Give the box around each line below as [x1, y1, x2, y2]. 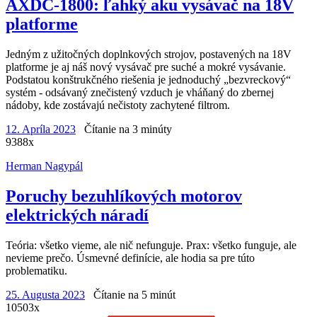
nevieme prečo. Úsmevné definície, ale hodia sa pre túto [6, 251, 255, 264]
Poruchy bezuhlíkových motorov [6, 186, 242, 205]
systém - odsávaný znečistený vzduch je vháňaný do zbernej [6, 86, 274, 98]
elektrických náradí [6, 205, 149, 224]
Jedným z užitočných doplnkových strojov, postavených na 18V [6, 47, 292, 60]
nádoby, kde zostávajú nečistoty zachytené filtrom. [6, 98, 230, 111]
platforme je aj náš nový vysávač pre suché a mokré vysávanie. [6, 60, 286, 73]
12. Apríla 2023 [6, 122, 76, 135]
